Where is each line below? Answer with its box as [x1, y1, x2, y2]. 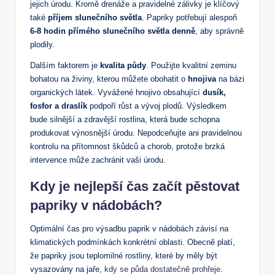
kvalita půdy [100, 61, 146, 71]
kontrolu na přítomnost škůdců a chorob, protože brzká [30, 142, 225, 152]
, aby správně [195, 26, 244, 36]
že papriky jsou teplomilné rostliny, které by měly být [30, 251, 217, 261]
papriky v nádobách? [30, 198, 162, 214]
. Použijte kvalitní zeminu [146, 61, 236, 71]
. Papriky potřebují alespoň [142, 13, 237, 23]
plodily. [30, 40, 55, 50]
